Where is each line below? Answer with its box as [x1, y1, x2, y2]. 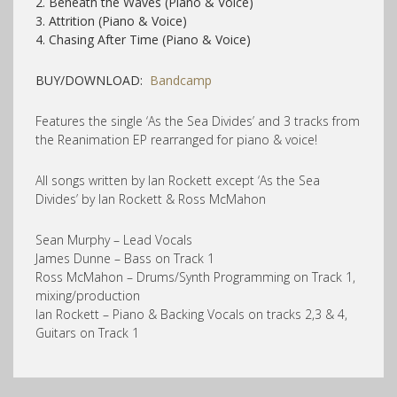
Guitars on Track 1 [35, 323, 139, 341]
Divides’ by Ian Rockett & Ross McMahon [35, 190, 266, 207]
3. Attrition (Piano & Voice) [35, 12, 187, 29]
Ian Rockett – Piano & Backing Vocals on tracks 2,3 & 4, [35, 305, 347, 323]
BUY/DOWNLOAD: [35, 71, 150, 89]
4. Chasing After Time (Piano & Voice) [35, 30, 251, 48]
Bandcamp [150, 71, 212, 89]
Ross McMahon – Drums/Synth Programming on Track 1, [35, 268, 355, 285]
